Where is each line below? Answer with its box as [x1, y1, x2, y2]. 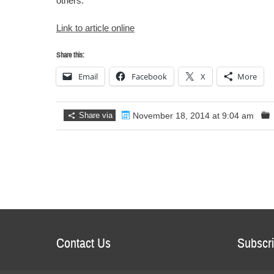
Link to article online [56, 22, 135, 33]
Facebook [131, 71, 167, 82]
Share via [76, 111, 113, 120]
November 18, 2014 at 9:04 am [130, 111, 254, 120]
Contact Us [56, 234, 111, 252]
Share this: [56, 51, 84, 60]
